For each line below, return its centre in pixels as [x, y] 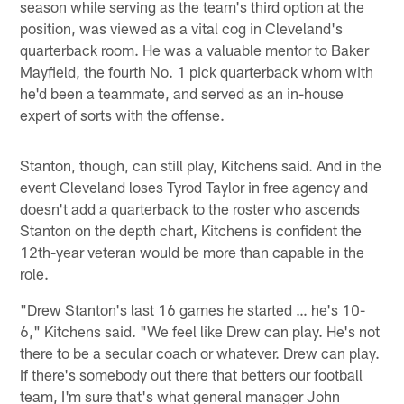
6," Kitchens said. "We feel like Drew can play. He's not [200, 331]
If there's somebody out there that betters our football [192, 374]
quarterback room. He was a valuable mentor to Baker [195, 49]
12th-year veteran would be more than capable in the [193, 251]
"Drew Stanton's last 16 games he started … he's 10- [193, 309]
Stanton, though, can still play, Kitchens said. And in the [201, 165]
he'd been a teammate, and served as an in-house [182, 92]
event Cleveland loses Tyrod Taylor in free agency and [194, 186]
